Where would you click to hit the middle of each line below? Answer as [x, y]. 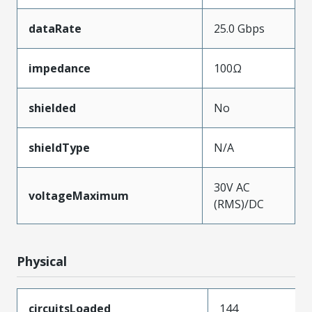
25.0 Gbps [239, 28]
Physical [42, 261]
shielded [52, 108]
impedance [60, 68]
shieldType [59, 147]
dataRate [55, 28]
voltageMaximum [79, 195]
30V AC [232, 187]
